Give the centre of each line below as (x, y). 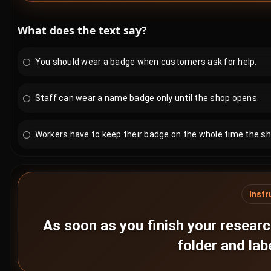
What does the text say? (82, 30)
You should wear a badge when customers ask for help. (144, 62)
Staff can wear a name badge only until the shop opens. (145, 98)
